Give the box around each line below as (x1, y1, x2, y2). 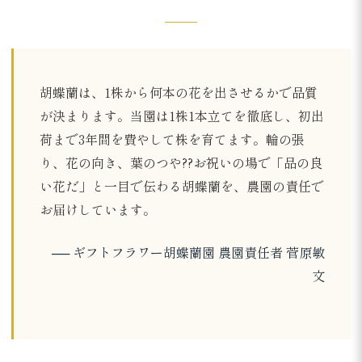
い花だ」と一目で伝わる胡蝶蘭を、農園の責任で (40, 176, 324, 196)
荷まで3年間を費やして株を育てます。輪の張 (40, 129, 305, 149)
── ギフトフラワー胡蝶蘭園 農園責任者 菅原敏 (52, 242, 325, 263)
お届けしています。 (40, 200, 156, 220)
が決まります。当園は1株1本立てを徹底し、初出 (40, 106, 324, 126)
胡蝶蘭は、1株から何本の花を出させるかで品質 (40, 82, 318, 103)
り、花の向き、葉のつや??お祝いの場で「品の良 (40, 153, 322, 173)
